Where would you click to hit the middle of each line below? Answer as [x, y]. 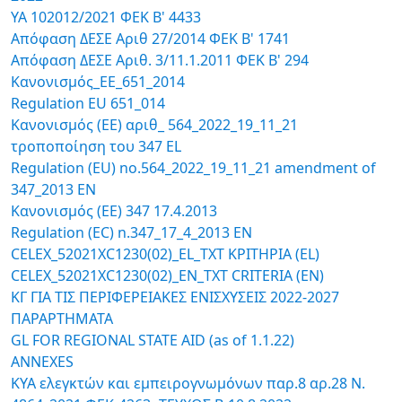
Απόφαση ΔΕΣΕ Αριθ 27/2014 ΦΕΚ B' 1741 [150, 39]
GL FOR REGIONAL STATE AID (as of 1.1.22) [153, 340]
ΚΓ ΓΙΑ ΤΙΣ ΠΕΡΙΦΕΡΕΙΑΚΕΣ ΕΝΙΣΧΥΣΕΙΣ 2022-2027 [175, 297]
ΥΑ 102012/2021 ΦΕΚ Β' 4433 [106, 17]
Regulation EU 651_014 [88, 103]
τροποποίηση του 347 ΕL [96, 146]
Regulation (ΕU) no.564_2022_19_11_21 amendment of [193, 168]
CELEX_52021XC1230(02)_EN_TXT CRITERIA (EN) [167, 275]
